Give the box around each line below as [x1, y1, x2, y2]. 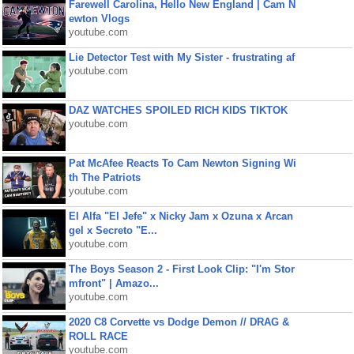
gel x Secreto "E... [68, 224, 157, 236]
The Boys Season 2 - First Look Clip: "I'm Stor [68, 263, 295, 275]
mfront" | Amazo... [68, 277, 159, 289]
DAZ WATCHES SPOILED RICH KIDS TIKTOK [68, 104, 288, 116]
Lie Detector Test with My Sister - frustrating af [68, 51, 295, 63]
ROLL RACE [68, 330, 128, 342]
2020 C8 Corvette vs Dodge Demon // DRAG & [68, 316, 289, 328]
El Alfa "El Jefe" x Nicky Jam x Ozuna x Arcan [68, 210, 293, 222]
